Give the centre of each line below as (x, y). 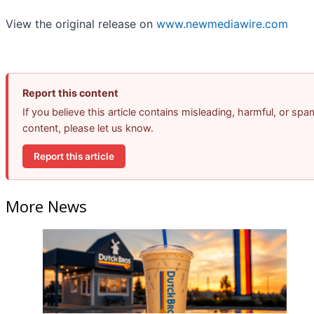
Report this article (74, 156)
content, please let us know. (88, 128)
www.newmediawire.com (222, 24)
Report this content (70, 93)
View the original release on (81, 24)
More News (46, 206)
